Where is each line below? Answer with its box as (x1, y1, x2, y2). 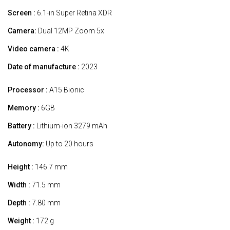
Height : (8, 162, 33, 171)
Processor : (8, 85, 48, 94)
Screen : (8, 8, 35, 17)
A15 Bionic (48, 85, 84, 94)
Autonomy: (8, 139, 44, 148)
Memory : (8, 103, 40, 112)
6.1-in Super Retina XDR (35, 8, 112, 17)
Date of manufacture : (8, 62, 80, 71)
